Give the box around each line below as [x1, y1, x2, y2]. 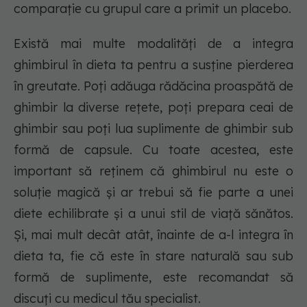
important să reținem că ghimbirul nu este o [14, 163, 293, 180]
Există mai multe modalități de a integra [14, 36, 293, 52]
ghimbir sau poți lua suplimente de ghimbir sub [14, 121, 293, 137]
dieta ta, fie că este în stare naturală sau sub [14, 248, 293, 265]
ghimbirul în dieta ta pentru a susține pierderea [14, 57, 293, 73]
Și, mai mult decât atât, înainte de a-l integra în [14, 227, 293, 243]
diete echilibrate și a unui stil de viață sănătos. [14, 206, 293, 222]
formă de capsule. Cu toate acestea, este [14, 142, 293, 158]
